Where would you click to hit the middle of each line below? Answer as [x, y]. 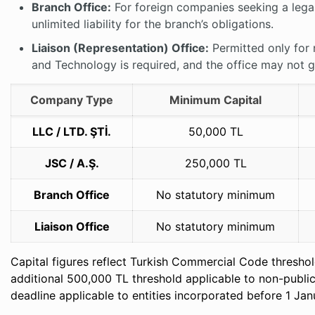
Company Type [72, 100]
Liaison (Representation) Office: [121, 48]
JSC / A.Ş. [72, 163]
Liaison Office [72, 226]
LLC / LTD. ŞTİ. [72, 131]
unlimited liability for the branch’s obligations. [153, 24]
